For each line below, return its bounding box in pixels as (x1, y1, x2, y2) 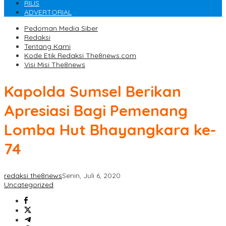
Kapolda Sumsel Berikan (4, 82, 181, 101)
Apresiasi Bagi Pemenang (4, 101, 188, 121)
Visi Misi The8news (24, 60, 85, 70)
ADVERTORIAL (24, 8, 72, 17)
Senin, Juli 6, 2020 (62, 171, 121, 181)
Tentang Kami (24, 42, 71, 51)
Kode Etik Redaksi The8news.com (24, 51, 136, 61)
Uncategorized (4, 180, 53, 190)
